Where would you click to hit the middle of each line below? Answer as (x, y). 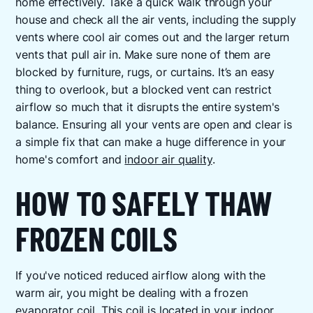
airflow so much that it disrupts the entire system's (148, 107)
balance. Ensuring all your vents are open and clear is (154, 125)
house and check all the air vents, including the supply (156, 20)
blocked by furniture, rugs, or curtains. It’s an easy (145, 72)
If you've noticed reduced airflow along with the (140, 276)
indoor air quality (168, 160)
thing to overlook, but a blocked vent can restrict (144, 90)
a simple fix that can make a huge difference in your (151, 142)
